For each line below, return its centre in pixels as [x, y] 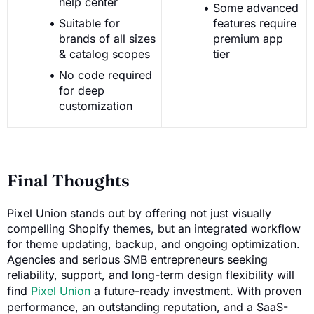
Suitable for [89, 23]
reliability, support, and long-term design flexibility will [151, 274]
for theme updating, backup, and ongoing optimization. [153, 244]
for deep [82, 90]
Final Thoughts [68, 180]
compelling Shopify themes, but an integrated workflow [154, 228]
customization [96, 105]
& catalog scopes [104, 54]
